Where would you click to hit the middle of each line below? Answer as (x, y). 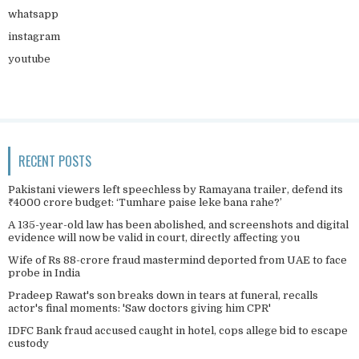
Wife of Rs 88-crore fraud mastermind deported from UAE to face (177, 260)
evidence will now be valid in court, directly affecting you (154, 237)
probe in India (44, 272)
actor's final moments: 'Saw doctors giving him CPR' (139, 308)
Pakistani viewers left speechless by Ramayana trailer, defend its (175, 189)
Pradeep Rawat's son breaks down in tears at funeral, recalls (163, 295)
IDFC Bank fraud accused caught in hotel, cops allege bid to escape (178, 330)
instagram (34, 36)
